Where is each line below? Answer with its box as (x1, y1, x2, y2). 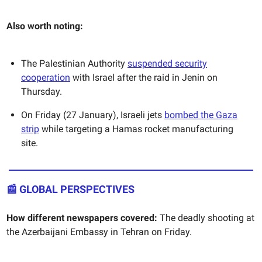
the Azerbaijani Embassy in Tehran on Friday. (6, 226, 192, 238)
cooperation (21, 72, 70, 84)
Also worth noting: (6, 20, 83, 32)
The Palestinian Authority (21, 58, 127, 70)
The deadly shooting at (157, 212, 254, 224)
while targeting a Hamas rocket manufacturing (39, 123, 233, 135)
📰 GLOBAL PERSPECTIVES (6, 183, 135, 196)
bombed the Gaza (164, 109, 237, 121)
